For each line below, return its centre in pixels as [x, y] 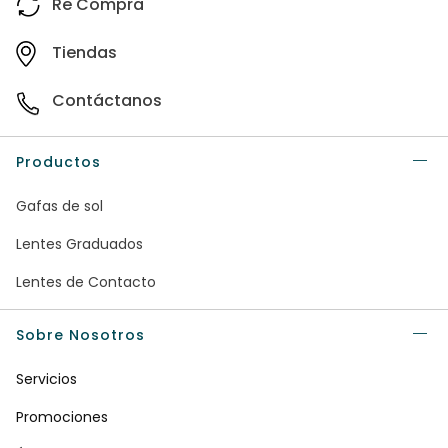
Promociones [62, 416]
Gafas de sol [59, 205]
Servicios [46, 378]
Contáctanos [107, 100]
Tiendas [84, 52]
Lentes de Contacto [86, 281]
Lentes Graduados [79, 243]
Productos [58, 161]
